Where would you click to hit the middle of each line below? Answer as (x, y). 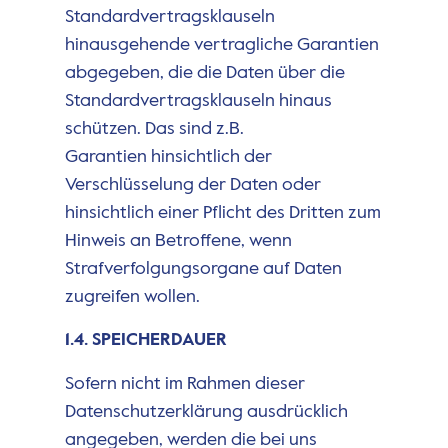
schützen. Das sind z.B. (154, 129)
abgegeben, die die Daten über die (204, 73)
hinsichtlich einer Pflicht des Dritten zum (222, 213)
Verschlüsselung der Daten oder (192, 185)
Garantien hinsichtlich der (168, 157)
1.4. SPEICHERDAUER (145, 339)
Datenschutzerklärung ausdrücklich (206, 411)
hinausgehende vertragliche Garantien (221, 45)
